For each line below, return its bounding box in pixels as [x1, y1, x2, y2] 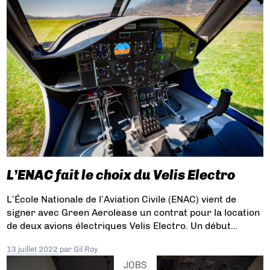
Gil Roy [74, 244, 99, 254]
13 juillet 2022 [7, 244, 58, 254]
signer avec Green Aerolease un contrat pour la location [7, 206, 260, 218]
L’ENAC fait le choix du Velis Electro [7, 166, 236, 183]
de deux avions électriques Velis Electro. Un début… [7, 219, 239, 231]
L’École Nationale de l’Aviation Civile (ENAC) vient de [7, 193, 237, 205]
